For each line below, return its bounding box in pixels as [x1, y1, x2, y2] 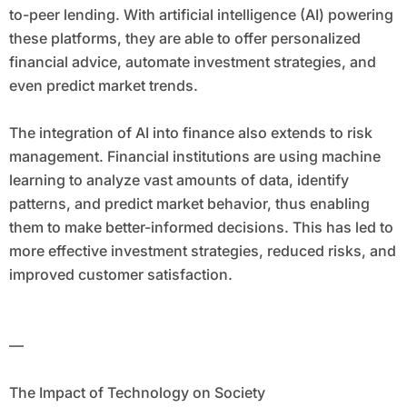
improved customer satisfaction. [8, 265, 233, 284]
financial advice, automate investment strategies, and [8, 53, 376, 72]
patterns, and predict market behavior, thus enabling [8, 194, 370, 213]
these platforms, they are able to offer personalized [8, 29, 361, 48]
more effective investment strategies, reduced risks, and [8, 242, 396, 261]
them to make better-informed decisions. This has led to [8, 218, 393, 237]
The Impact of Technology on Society [8, 383, 265, 402]
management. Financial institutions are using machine [8, 147, 381, 166]
